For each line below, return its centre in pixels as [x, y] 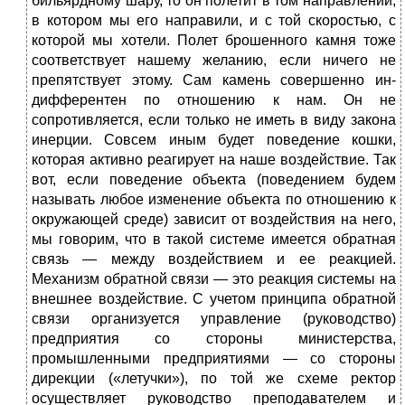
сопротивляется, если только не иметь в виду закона [214, 120]
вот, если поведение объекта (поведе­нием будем [214, 180]
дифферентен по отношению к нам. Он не [214, 100]
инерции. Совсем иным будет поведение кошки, [214, 140]
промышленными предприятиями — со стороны [214, 359]
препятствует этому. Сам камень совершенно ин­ [214, 80]
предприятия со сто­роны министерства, [214, 339]
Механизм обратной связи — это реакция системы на [214, 279]
